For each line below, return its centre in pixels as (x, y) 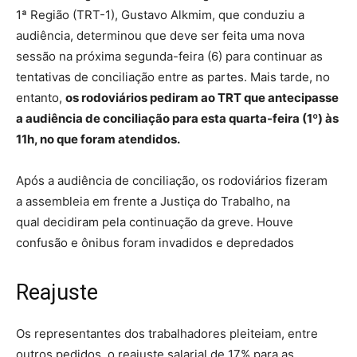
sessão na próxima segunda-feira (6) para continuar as (169, 56)
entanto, (41, 97)
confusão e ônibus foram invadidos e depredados (155, 242)
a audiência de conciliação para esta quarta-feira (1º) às (177, 118)
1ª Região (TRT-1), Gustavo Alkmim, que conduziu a (160, 14)
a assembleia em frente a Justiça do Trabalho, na (153, 201)
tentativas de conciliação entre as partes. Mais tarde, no (173, 76)
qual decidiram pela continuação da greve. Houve (155, 222)
